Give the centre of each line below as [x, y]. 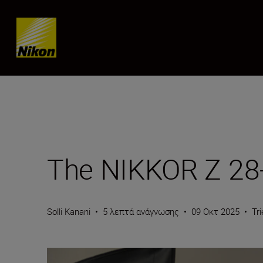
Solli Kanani [69, 211]
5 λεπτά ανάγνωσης [141, 211]
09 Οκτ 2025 [215, 211]
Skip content [53, 26]
